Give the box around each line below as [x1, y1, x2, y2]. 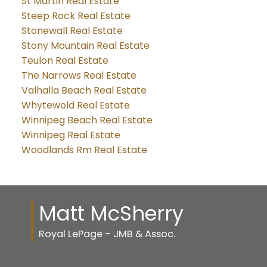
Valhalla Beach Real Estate [21, 83, 147, 97]
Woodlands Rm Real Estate [21, 142, 147, 157]
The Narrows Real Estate [21, 68, 136, 82]
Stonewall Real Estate [21, 23, 123, 38]
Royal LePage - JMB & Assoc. [38, 227, 175, 241]
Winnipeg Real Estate [21, 128, 120, 142]
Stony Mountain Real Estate [21, 38, 150, 52]
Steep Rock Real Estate [21, 8, 131, 23]
